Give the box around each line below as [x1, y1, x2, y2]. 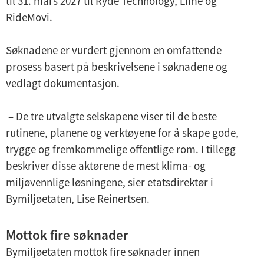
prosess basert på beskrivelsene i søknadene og [6, 59, 227, 74]
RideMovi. [6, 9, 52, 24]
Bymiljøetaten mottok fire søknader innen [6, 244, 200, 259]
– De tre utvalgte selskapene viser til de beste [6, 108, 217, 123]
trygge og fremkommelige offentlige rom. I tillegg [6, 141, 236, 156]
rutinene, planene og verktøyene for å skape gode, [6, 125, 239, 140]
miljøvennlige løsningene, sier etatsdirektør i [6, 174, 213, 189]
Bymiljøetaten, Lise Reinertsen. [6, 191, 150, 206]
